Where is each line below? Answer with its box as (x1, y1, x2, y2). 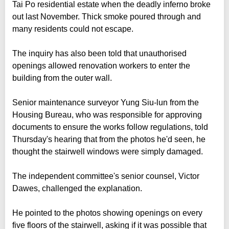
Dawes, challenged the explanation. (12, 184, 142, 193)
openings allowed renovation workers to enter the (12, 61, 190, 70)
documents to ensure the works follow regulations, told (12, 122, 208, 131)
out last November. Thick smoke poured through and (12, 12, 201, 21)
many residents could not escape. (12, 24, 133, 33)
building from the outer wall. (12, 73, 112, 82)
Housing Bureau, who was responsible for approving (12, 110, 202, 119)
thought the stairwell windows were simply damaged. (12, 147, 203, 156)
